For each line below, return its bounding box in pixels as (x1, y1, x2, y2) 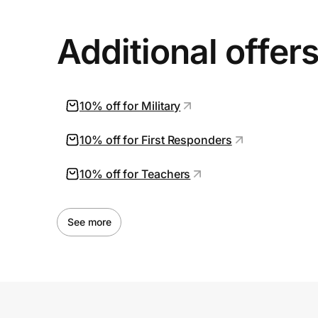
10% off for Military (79, 99, 181, 113)
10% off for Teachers (79, 167, 191, 181)
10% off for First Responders (79, 133, 232, 147)
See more (67, 216, 111, 228)
